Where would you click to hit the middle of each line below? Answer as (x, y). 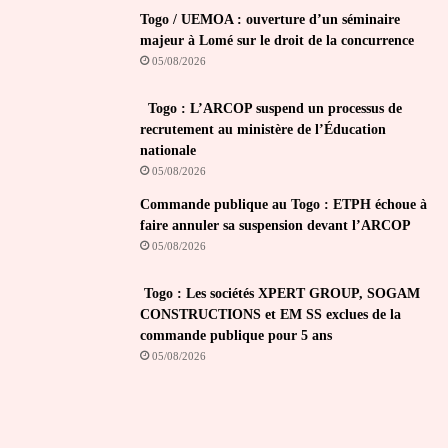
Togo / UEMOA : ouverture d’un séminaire (270, 19)
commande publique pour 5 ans (236, 335)
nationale (168, 150)
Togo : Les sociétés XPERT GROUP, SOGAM (280, 293)
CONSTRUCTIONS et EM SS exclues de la (270, 314)
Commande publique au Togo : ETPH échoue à (283, 204)
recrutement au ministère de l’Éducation (263, 129)
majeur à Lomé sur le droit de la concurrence (277, 40)
